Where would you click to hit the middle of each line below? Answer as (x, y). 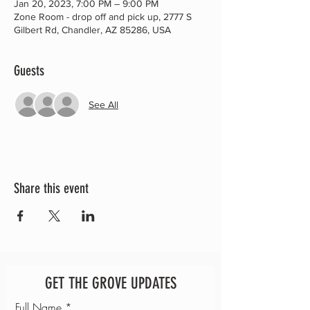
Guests (29, 71)
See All (103, 104)
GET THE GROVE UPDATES (111, 283)
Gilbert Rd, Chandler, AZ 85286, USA (92, 30)
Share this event (51, 188)
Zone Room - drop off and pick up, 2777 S (103, 17)
